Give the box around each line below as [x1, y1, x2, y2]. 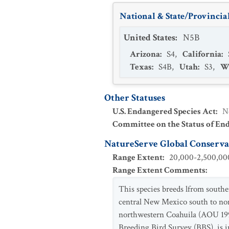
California [182, 49, 221, 60]
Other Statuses [104, 91, 165, 104]
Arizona [130, 49, 160, 60]
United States [124, 32, 175, 43]
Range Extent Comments [112, 165, 205, 176]
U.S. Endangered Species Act [112, 106, 216, 117]
